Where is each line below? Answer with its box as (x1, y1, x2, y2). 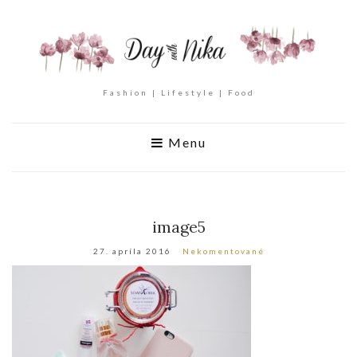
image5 (151, 217, 206, 237)
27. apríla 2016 (92, 246, 171, 257)
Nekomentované (182, 246, 265, 257)
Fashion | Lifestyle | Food (102, 88, 255, 98)
